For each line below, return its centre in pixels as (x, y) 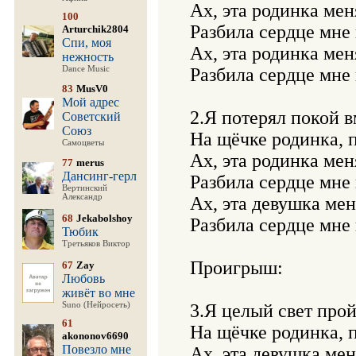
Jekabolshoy (104, 218)
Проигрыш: (236, 268)
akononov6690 (95, 336)
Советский (91, 116)
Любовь (83, 279)
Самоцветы (83, 143)
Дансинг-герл (99, 176)
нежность (88, 57)
